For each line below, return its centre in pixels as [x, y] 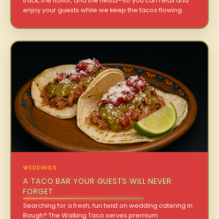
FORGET [38, 191]
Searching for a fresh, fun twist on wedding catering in [108, 205]
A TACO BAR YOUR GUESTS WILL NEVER [97, 181]
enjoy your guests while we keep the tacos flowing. [103, 10]
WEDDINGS [40, 168]
